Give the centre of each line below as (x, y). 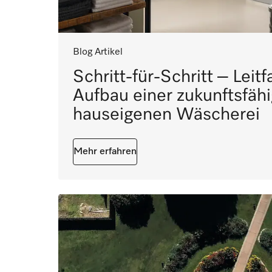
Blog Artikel (98, 53)
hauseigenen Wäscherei (166, 115)
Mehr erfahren (105, 152)
